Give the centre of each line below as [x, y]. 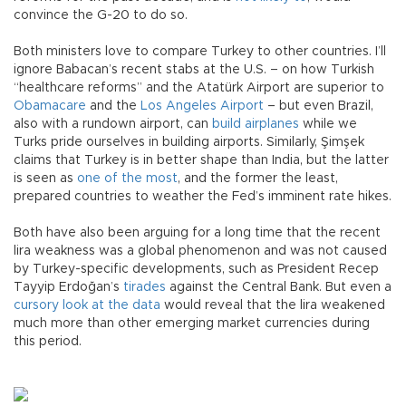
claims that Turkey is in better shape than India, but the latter [201, 161]
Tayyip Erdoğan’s [67, 288]
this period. [48, 342]
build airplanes [257, 125]
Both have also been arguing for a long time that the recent [197, 233]
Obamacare [50, 106]
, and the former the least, [258, 179]
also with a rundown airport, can [113, 125]
